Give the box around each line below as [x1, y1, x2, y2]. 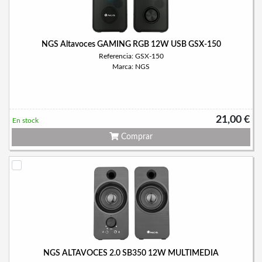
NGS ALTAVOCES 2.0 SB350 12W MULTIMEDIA [43, 249, 219, 257]
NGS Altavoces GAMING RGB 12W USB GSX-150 [41, 40, 221, 49]
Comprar [119, 133, 153, 141]
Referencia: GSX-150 [98, 53, 164, 60]
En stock [12, 117, 39, 124]
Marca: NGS [112, 63, 150, 70]
